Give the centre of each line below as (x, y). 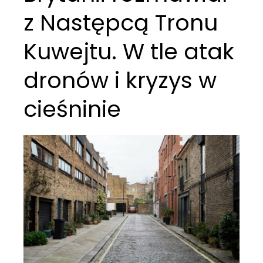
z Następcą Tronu (121, 23)
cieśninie (72, 109)
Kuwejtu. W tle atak (129, 51)
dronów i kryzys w (120, 80)
